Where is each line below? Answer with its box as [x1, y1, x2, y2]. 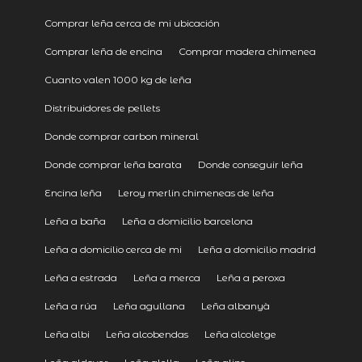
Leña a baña [44, 214, 106, 227]
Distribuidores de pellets [44, 101, 160, 114]
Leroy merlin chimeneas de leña [117, 186, 274, 199]
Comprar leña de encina [44, 44, 162, 57]
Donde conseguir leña [197, 158, 303, 170]
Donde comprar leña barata [44, 158, 182, 170]
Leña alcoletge [204, 327, 276, 340]
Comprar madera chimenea [178, 44, 316, 57]
